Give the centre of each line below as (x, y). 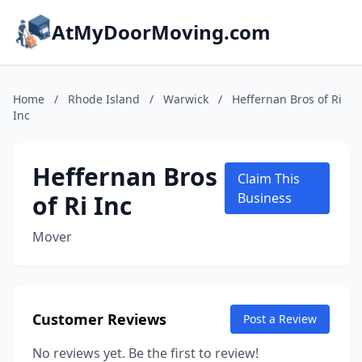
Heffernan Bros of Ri (287, 99)
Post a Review (280, 319)
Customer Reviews (99, 319)
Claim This (269, 179)
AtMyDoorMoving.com (161, 32)
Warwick (186, 99)
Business (265, 198)
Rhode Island (104, 99)
